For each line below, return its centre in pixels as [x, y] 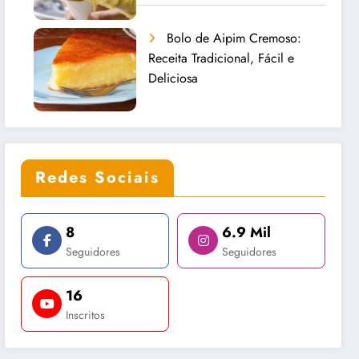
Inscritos [86, 315]
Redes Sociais [98, 177]
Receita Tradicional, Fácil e [222, 58]
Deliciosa [173, 78]
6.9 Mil [247, 232]
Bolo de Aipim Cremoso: [234, 38]
